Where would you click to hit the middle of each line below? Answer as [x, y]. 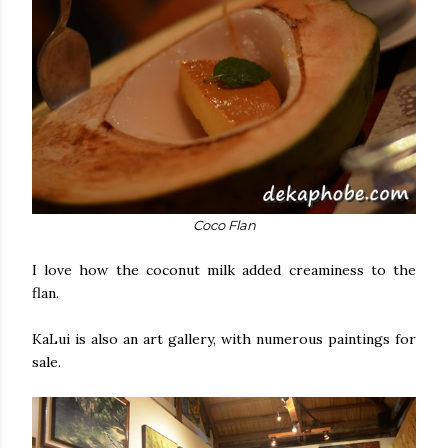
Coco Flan [224, 224]
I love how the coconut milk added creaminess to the [224, 269]
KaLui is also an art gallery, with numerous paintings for [224, 338]
